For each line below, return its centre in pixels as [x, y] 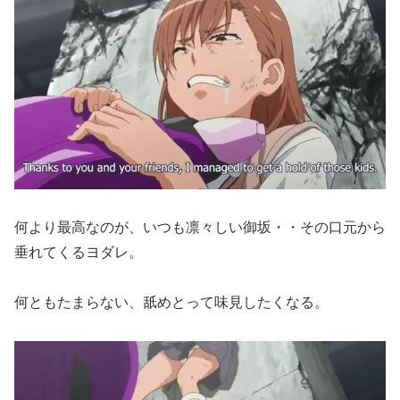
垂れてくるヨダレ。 [79, 252]
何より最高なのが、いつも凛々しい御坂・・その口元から [200, 227]
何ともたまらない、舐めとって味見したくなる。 [171, 303]
